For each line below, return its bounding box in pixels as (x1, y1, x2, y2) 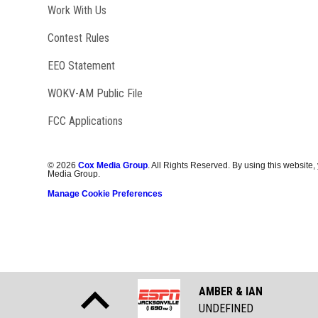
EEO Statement (48, 59, 116, 73)
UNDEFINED (198, 302, 253, 315)
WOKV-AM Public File (48, 87, 143, 101)
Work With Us (48, 4, 107, 18)
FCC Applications (48, 114, 124, 128)
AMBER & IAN (198, 285, 263, 298)
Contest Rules (48, 31, 110, 45)
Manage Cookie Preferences (48, 189, 163, 199)
